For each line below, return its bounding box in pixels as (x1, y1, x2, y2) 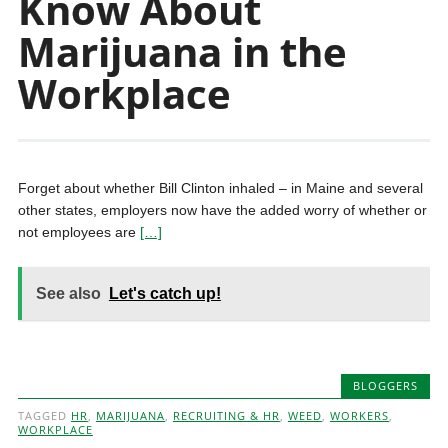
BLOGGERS (353, 378, 419, 393)
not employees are (17, 224, 140, 240)
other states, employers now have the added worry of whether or (17, 202, 427, 218)
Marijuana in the (17, 24, 347, 79)
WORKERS (329, 408, 389, 423)
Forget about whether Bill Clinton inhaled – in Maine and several (17, 180, 423, 196)
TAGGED (17, 408, 71, 423)
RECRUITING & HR (172, 408, 280, 423)
